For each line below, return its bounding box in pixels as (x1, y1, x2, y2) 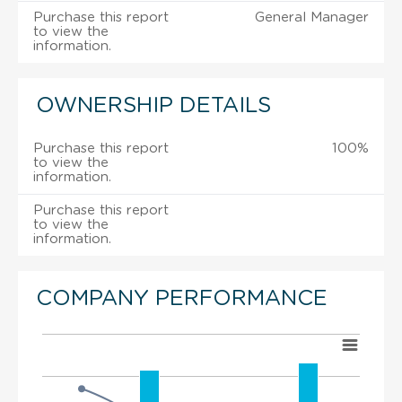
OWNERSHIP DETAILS (36, 94, 271, 117)
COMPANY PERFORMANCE (36, 287, 328, 310)
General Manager (255, 10, 369, 24)
